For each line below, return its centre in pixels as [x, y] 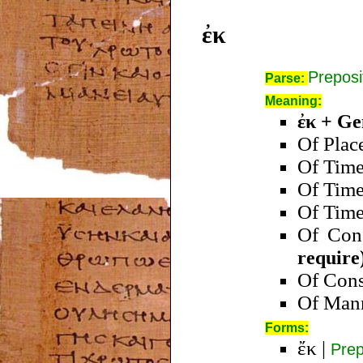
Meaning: [293, 100]
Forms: [287, 327]
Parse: [286, 78]
